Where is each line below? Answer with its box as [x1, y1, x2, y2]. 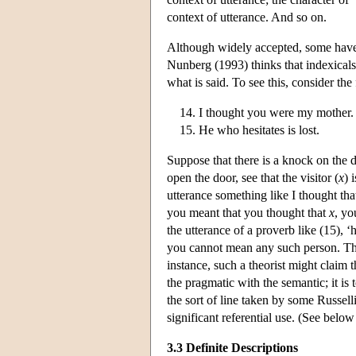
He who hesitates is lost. [199, 122, 319, 137]
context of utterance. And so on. [167, 10, 327, 24]
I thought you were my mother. [199, 105, 354, 119]
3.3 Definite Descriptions [167, 340, 298, 354]
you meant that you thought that [167, 205, 329, 219]
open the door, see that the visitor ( [167, 170, 339, 184]
